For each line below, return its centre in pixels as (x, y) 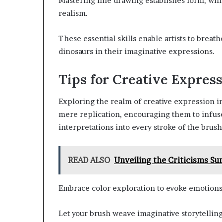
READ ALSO (89, 160)
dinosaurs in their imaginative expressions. (137, 51)
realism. (73, 13)
